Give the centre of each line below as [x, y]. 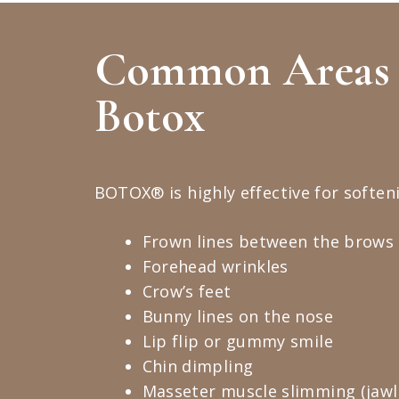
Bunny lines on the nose [237, 316]
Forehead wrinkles [215, 266]
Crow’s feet [187, 291]
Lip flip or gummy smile [237, 341]
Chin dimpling [198, 366]
